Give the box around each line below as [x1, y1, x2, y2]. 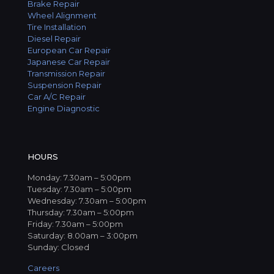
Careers [28, 262, 59, 273]
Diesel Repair [28, 33, 81, 43]
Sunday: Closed [28, 242, 89, 252]
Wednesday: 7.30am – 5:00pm [28, 195, 146, 206]
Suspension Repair [28, 80, 102, 90]
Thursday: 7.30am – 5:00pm [28, 207, 134, 217]
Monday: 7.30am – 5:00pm [28, 172, 131, 182]
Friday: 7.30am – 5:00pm [28, 218, 123, 229]
